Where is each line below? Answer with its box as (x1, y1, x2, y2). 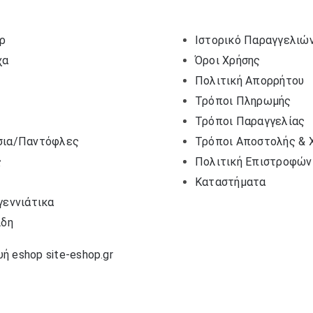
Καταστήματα (195, 175, 266, 189)
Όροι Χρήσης (195, 54, 261, 68)
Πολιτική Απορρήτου (195, 74, 305, 88)
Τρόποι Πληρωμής (195, 94, 291, 108)
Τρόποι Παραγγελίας (195, 115, 305, 129)
